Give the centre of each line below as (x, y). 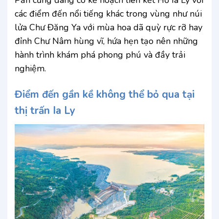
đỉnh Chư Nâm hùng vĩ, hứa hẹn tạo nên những (106, 41)
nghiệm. (30, 68)
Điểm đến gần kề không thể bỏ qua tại (105, 95)
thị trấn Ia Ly (45, 111)
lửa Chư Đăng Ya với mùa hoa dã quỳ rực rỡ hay (109, 27)
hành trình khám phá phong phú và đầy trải (100, 55)
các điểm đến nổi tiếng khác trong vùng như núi (108, 13)
